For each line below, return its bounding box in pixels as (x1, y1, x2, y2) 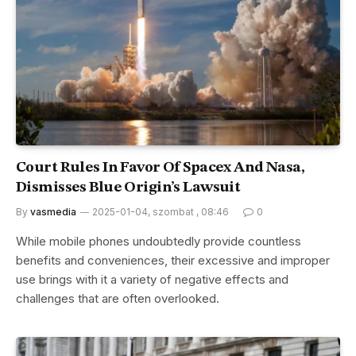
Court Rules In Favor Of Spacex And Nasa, (16, 161, 305, 176)
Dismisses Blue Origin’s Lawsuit (16, 180, 241, 196)
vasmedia (30, 206, 76, 219)
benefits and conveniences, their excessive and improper (16, 253, 330, 269)
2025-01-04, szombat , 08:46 (92, 206, 229, 219)
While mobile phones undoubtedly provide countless (16, 234, 301, 250)
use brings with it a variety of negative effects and (16, 272, 288, 288)
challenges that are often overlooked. (16, 291, 219, 307)
